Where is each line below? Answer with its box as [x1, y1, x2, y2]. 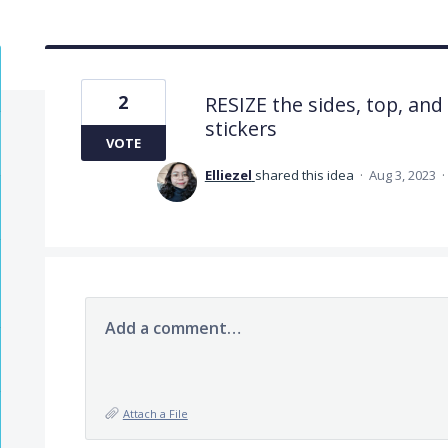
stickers [204, 114, 277, 142]
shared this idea [254, 165, 357, 184]
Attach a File [122, 405, 188, 421]
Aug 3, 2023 [368, 165, 436, 184]
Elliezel [204, 165, 252, 184]
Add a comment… [104, 316, 241, 339]
